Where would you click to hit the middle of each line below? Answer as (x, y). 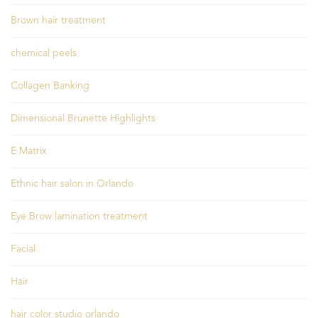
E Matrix (29, 152)
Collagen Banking (50, 86)
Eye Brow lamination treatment (79, 217)
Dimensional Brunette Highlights (83, 119)
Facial (23, 250)
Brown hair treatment (58, 21)
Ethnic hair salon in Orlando (72, 184)
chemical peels (44, 54)
